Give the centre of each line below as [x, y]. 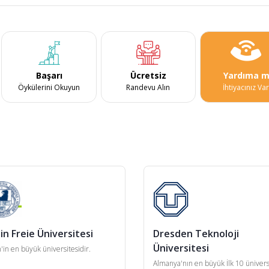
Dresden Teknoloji [196, 233]
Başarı [49, 75]
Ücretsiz [148, 75]
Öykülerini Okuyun [49, 87]
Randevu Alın [148, 87]
